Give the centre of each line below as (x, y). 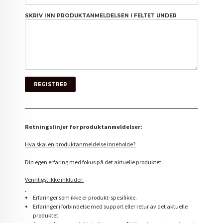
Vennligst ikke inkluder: (55, 180)
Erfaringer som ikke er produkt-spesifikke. (85, 198)
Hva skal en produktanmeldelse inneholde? (81, 144)
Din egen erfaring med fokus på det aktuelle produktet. (94, 162)
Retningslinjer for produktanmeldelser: (84, 126)
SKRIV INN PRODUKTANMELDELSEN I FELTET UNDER (101, 15)
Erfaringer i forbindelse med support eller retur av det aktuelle (110, 207)
